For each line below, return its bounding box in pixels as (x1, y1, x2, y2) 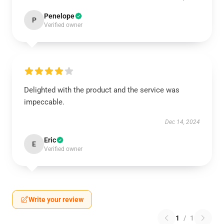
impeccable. (24, 97, 64, 106)
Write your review (28, 195, 83, 203)
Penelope (44, 12, 74, 20)
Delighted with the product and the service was (24, 85, 179, 94)
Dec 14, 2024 (165, 118, 200, 125)
